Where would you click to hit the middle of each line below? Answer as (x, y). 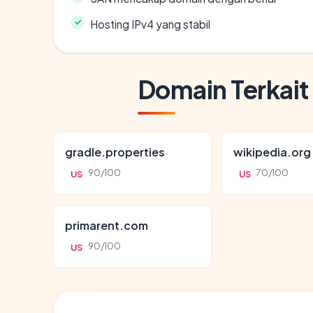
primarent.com (107, 225)
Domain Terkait (223, 89)
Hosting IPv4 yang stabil (150, 24)
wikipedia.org (272, 152)
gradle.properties (115, 152)
